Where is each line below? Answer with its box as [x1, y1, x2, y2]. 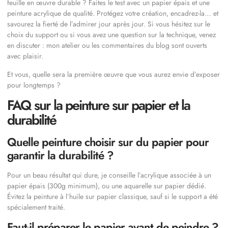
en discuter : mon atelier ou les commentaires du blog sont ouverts [7, 40, 207, 51]
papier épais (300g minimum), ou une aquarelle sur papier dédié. [7, 181, 206, 191]
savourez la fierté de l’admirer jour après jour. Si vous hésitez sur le [7, 19, 210, 30]
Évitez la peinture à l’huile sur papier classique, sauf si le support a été [7, 191, 218, 202]
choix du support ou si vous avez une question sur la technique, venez [7, 30, 216, 40]
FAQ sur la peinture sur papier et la [7, 95, 190, 116]
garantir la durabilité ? [7, 147, 113, 164]
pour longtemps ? [7, 79, 61, 90]
